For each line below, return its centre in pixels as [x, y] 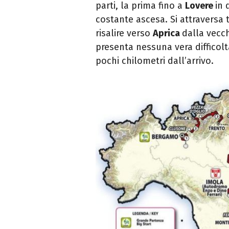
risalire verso [124, 33]
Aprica [167, 33]
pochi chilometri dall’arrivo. [155, 61]
